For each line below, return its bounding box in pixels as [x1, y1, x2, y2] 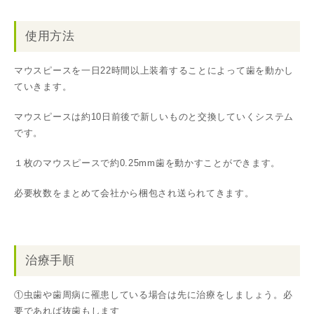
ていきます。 [14, 81, 72, 92]
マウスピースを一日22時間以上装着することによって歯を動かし [14, 64, 294, 76]
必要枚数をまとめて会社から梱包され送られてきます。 [14, 187, 254, 198]
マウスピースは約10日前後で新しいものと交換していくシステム [14, 111, 294, 122]
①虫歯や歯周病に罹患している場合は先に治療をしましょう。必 [14, 289, 293, 300]
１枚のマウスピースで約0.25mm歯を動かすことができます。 [14, 157, 280, 168]
